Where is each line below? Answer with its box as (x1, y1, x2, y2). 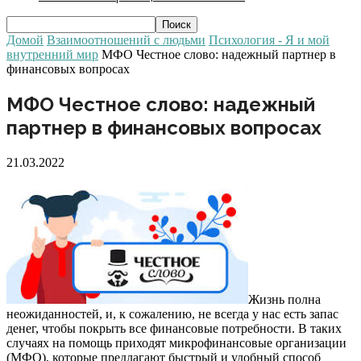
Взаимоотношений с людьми (47, 33, 205, 47)
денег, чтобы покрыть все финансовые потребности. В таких (6, 321, 342, 335)
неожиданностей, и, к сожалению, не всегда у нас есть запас (6, 306, 338, 321)
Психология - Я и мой (209, 33, 330, 47)
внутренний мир (6, 48, 98, 61)
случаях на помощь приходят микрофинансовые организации (6, 335, 346, 350)
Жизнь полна (248, 292, 321, 306)
